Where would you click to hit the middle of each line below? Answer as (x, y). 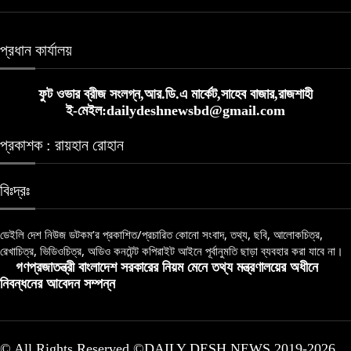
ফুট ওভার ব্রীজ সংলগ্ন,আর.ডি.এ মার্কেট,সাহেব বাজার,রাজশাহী (175, 94)
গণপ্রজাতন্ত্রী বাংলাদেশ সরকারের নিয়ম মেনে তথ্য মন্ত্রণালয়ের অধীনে (167, 267)
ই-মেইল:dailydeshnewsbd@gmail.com (175, 110)
